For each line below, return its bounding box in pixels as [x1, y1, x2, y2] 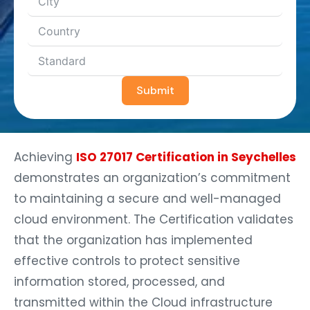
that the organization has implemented [14, 231, 253, 248]
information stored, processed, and [14, 273, 225, 290]
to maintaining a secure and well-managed [14, 190, 281, 207]
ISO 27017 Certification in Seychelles [76, 148, 296, 165]
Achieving [14, 148, 73, 165]
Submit [136, 82, 174, 98]
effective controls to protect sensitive [14, 252, 240, 269]
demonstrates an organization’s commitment [14, 169, 291, 186]
